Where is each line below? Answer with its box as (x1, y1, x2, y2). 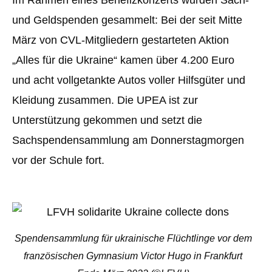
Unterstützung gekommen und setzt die (12, 114, 202, 127)
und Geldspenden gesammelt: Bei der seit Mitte (12, 14, 242, 27)
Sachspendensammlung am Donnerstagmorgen (12, 134, 244, 147)
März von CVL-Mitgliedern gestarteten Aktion (12, 34, 229, 47)
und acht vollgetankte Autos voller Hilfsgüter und (12, 74, 245, 87)
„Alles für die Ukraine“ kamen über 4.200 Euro (12, 54, 234, 67)
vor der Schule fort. (12, 154, 104, 167)
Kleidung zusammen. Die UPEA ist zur (12, 94, 198, 107)
